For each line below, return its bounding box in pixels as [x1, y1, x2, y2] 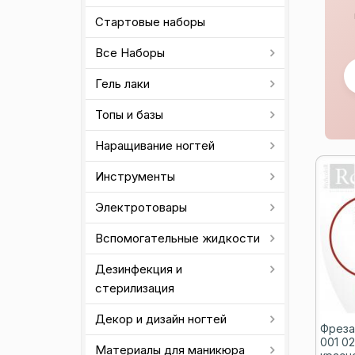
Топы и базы [95, 107, 163, 122]
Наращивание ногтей [95, 138, 215, 153]
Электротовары [95, 200, 187, 215]
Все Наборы [95, 45, 165, 60]
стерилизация [95, 281, 174, 296]
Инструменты [95, 169, 175, 184]
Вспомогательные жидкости [95, 231, 260, 246]
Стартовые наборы [95, 14, 205, 29]
